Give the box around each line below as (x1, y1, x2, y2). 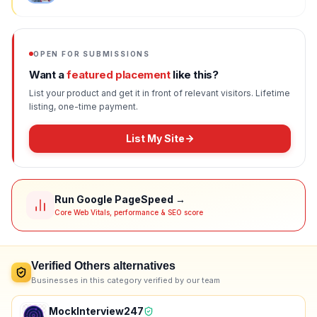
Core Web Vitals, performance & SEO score (54, 208, 203, 217)
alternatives (110, 260, 175, 272)
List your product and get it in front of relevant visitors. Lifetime (29, 88, 290, 98)
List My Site (125, 132, 185, 144)
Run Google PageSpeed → (54, 193, 185, 205)
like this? (170, 68, 219, 81)
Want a (29, 68, 67, 81)
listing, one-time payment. (29, 101, 138, 112)
